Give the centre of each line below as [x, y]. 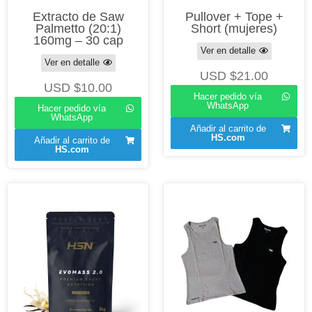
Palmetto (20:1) [78, 28]
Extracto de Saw [78, 16]
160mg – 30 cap [78, 40]
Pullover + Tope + [234, 16]
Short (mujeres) [234, 28]
